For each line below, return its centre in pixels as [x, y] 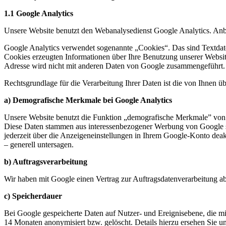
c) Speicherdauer [33, 196]
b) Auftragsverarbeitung [46, 161]
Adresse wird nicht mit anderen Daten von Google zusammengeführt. [115, 66]
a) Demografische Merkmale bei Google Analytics [88, 100]
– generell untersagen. [39, 144]
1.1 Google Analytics [39, 13]
